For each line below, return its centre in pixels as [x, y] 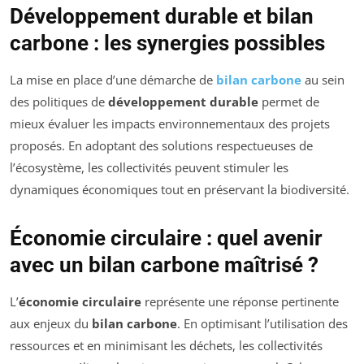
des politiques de [59, 101]
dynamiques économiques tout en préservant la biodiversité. [180, 189]
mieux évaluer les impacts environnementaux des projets [170, 123]
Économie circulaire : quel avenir [166, 238]
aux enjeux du [51, 323]
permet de [289, 101]
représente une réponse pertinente [240, 301]
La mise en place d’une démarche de [113, 79]
